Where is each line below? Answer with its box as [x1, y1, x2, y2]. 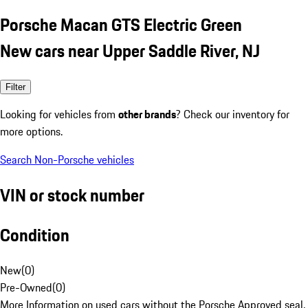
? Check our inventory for [176, 105, 289, 122]
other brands [118, 105, 176, 122]
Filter [5, 81, 25, 92]
